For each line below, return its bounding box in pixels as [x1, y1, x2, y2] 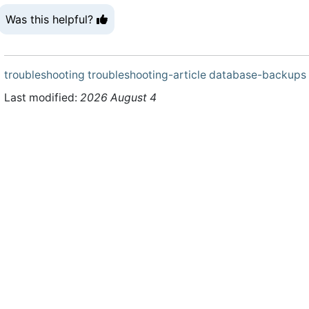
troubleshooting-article [88, 68, 206, 81]
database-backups [209, 68, 306, 81]
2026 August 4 [80, 90, 157, 104]
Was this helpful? [6, 12, 97, 26]
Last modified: [4, 90, 80, 104]
